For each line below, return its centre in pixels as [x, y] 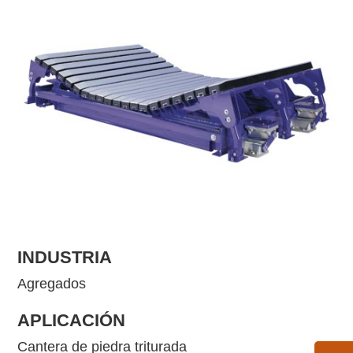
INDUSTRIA [65, 258]
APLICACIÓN [72, 321]
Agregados [52, 284]
